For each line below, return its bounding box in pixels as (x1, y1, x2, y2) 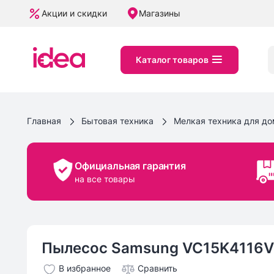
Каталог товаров (136, 54, 209, 65)
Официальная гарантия (75, 159, 186, 172)
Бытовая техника (81, 116, 154, 126)
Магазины (139, 8, 180, 18)
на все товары (75, 173, 135, 184)
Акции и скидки (42, 8, 107, 18)
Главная (27, 116, 61, 126)
